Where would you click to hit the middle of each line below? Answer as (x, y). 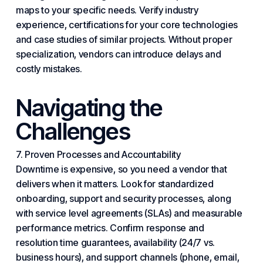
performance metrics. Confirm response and (110, 228)
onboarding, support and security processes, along (123, 198)
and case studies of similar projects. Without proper (124, 39)
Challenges (73, 131)
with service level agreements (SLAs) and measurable (129, 213)
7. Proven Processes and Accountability (98, 154)
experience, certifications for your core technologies (127, 25)
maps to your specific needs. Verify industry (107, 10)
